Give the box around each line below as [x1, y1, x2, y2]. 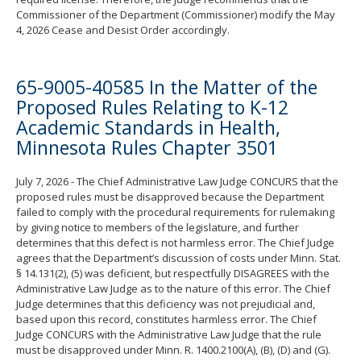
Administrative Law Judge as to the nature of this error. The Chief [16, 281, 330, 297]
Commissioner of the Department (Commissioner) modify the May [16, 7, 335, 23]
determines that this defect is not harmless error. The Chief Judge [16, 235, 334, 251]
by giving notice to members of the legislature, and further [16, 220, 299, 235]
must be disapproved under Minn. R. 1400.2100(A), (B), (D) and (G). [16, 342, 330, 358]
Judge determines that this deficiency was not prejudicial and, [16, 297, 315, 312]
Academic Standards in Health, [16, 114, 280, 141]
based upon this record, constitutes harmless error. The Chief [16, 312, 317, 327]
